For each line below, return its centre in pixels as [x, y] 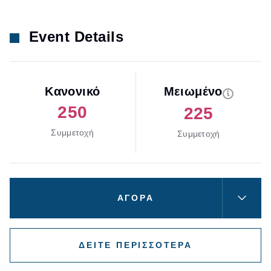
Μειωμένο [193, 91]
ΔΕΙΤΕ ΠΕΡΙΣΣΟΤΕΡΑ [135, 245]
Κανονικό [73, 91]
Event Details [77, 37]
